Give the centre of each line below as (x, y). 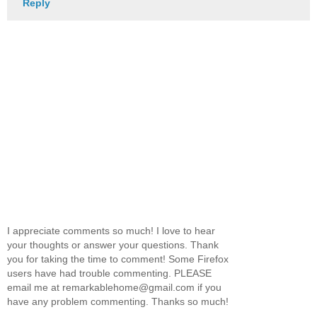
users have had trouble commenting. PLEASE (109, 273)
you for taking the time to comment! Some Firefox (118, 259)
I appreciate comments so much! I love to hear (111, 231)
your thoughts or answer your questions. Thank (113, 245)
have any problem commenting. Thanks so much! (118, 302)
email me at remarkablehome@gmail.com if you (114, 288)
